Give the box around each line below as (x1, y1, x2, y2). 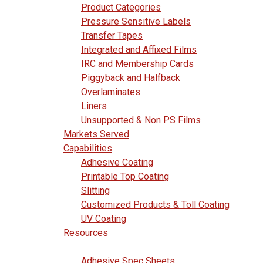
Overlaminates (81, 86, 140, 97)
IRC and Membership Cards (81, 58, 194, 69)
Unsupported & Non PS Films (81, 114, 201, 126)
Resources (63, 227, 108, 238)
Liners (81, 100, 107, 112)
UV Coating (81, 213, 126, 224)
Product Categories (81, 2, 161, 13)
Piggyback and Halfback (81, 72, 180, 83)
